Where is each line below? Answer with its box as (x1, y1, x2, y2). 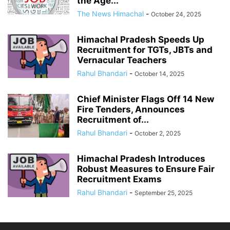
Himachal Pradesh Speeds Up (77, 34, 204, 45)
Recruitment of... (77, 114, 149, 125)
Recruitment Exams (77, 174, 162, 185)
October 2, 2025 (135, 129, 181, 138)
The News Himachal (77, 9, 144, 18)
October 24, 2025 (151, 10, 201, 18)
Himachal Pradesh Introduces (77, 154, 205, 164)
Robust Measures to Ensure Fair (77, 164, 215, 175)
